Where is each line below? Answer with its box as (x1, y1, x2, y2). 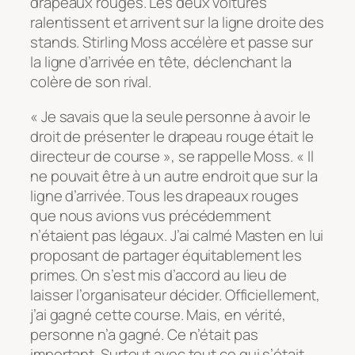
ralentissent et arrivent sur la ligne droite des (30, 12, 325, 33)
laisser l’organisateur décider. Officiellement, (30, 284, 321, 305)
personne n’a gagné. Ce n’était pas (30, 323, 258, 345)
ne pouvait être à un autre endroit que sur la (30, 165, 318, 186)
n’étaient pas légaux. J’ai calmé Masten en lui (30, 224, 324, 246)
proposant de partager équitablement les (30, 244, 303, 265)
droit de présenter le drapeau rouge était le (30, 125, 314, 147)
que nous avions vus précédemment (30, 204, 271, 226)
